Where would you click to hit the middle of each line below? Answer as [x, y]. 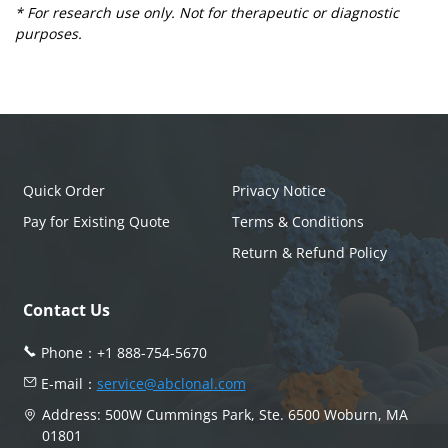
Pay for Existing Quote [96, 221]
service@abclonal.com [171, 383]
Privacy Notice [278, 190]
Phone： [66, 352]
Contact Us [66, 309]
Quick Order [63, 190]
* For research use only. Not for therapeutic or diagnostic [207, 12]
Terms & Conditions [297, 221]
